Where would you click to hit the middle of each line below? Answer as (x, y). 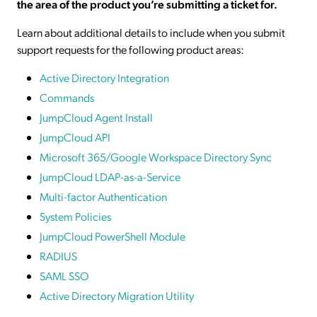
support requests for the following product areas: (131, 49)
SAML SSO (64, 275)
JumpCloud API (75, 137)
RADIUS (58, 255)
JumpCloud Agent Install (96, 117)
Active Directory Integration (104, 77)
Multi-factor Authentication (103, 196)
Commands (67, 97)
